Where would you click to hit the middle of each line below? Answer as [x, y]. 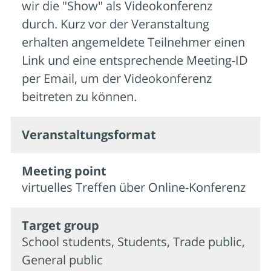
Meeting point [64, 171]
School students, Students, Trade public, [133, 241]
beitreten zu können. [79, 96]
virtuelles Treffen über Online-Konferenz [134, 187]
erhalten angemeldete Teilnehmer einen [133, 42]
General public [62, 260]
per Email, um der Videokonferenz [117, 78]
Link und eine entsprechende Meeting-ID [135, 60]
